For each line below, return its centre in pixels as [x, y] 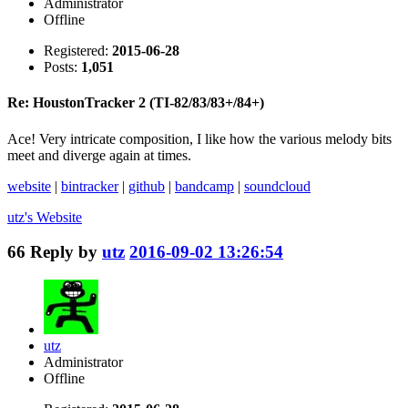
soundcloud [277, 186]
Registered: [78, 50]
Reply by [66, 252]
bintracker [90, 186]
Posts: [62, 66]
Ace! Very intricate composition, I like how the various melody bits [199, 138]
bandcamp [204, 186]
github [147, 186]
